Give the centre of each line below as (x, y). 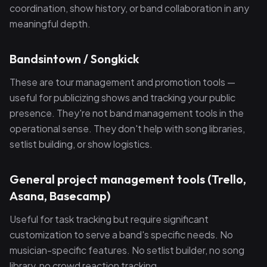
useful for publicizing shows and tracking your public (122, 97)
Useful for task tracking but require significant (109, 219)
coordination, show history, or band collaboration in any (129, 8)
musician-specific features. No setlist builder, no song (127, 250)
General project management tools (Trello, (128, 179)
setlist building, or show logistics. (81, 144)
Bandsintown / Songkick (74, 59)
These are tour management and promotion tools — (122, 82)
